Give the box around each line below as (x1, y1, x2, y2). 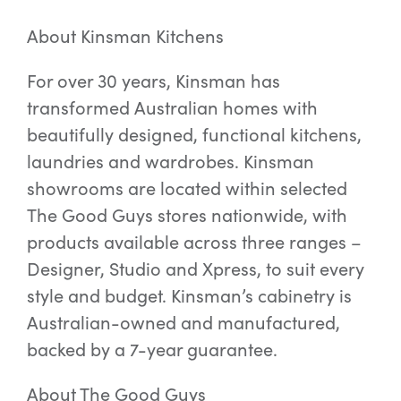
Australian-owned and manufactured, (26, 310, 340, 335)
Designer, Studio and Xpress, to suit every (26, 256, 364, 281)
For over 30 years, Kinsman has (26, 68, 280, 93)
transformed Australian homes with (26, 95, 318, 120)
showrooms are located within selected (26, 175, 347, 200)
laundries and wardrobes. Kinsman (26, 149, 314, 174)
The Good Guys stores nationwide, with (26, 202, 347, 227)
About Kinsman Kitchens (26, 23, 224, 48)
